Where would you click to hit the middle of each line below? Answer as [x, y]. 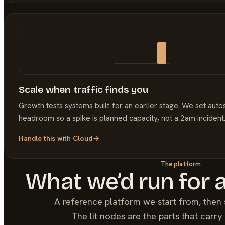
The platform [181, 164]
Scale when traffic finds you [83, 89]
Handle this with [46, 138]
